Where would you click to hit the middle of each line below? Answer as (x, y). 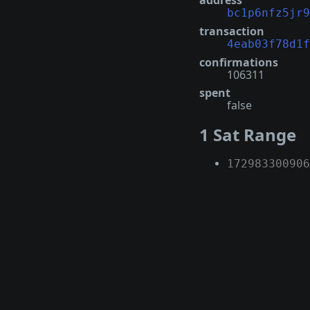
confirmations (239, 63)
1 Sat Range (248, 135)
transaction (232, 31)
